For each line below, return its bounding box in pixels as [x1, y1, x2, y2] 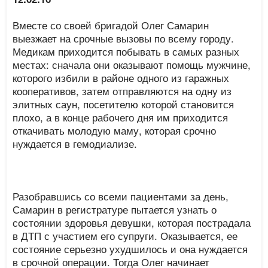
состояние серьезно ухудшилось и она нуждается [13, 241, 248, 256]
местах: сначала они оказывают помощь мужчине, [13, 57, 251, 72]
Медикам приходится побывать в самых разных [13, 44, 240, 59]
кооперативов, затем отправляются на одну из [13, 83, 232, 98]
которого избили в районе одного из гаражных [13, 70, 230, 85]
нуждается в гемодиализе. [13, 136, 138, 151]
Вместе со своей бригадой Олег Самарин [13, 17, 209, 32]
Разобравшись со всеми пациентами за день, [13, 188, 229, 203]
